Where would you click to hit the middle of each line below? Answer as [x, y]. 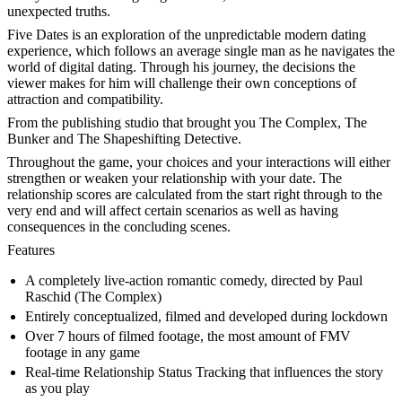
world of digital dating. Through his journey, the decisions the [181, 67]
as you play [57, 389]
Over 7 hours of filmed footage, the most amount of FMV [188, 336]
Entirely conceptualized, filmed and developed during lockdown [206, 317]
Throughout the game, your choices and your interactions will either [199, 162]
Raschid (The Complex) [93, 297]
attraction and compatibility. [85, 100]
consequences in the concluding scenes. [119, 227]
